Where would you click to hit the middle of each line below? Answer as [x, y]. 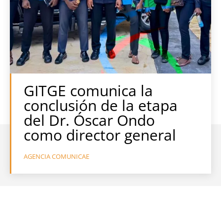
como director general [100, 135]
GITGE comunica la [88, 91]
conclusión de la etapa [101, 105]
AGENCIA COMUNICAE [56, 156]
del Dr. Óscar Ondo [89, 120]
